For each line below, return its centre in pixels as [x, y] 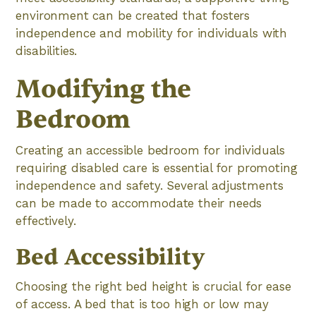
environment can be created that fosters [133, 16]
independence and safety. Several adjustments [150, 186]
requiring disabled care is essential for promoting [157, 168]
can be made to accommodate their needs [139, 203]
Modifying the [104, 89]
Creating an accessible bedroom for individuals [151, 150]
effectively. [46, 221]
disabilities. [47, 51]
